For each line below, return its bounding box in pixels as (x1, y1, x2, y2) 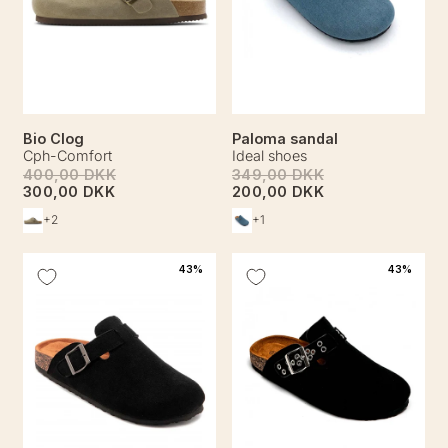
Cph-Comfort (23, 146, 112, 164)
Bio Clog (23, 129, 84, 147)
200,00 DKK (232, 182, 324, 200)
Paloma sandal (232, 129, 338, 147)
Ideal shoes (232, 146, 307, 164)
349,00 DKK (232, 165, 324, 183)
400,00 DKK (23, 165, 116, 183)
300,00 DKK (23, 182, 115, 200)
